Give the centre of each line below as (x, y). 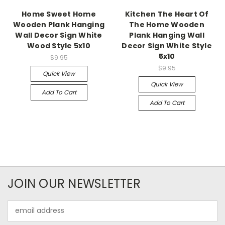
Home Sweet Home (59, 14)
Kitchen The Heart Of (167, 14)
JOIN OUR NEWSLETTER (74, 183)
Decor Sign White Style (167, 45)
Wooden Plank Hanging (59, 24)
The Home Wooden (167, 24)
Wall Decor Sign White (59, 35)
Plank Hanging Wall (167, 35)
